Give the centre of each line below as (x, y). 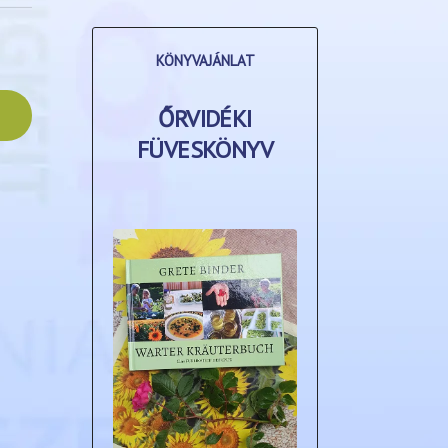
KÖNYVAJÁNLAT (205, 61)
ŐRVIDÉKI (205, 119)
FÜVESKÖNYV (205, 150)
